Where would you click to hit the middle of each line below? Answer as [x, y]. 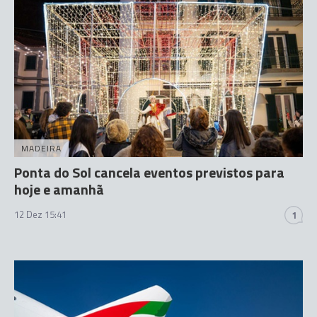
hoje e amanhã [59, 189]
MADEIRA [41, 148]
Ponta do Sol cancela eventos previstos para [149, 172]
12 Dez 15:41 [40, 214]
